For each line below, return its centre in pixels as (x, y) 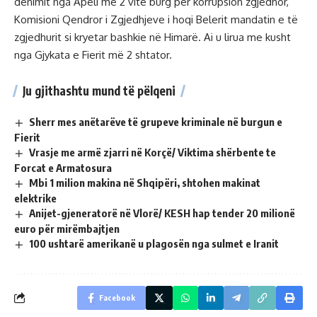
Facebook (117, 297)
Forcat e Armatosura (63, 167)
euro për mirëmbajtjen (67, 228)
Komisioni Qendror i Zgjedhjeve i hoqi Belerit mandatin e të (156, 20)
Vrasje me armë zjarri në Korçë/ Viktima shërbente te (153, 152)
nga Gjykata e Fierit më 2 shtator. (93, 55)
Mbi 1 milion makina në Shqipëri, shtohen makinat (145, 182)
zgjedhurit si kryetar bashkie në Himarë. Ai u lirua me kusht (152, 38)
